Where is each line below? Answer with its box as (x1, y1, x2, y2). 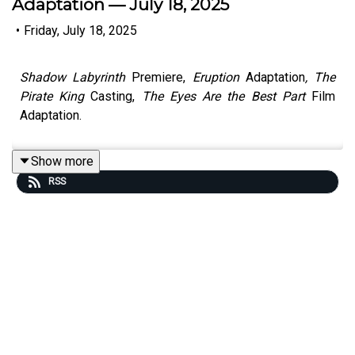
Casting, (84, 88, 142, 104)
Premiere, (132, 69, 193, 85)
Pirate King (20, 88, 85, 104)
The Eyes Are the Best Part (141, 88, 305, 104)
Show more (31, 153, 94, 169)
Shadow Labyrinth (20, 69, 132, 85)
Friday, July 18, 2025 (24, 22, 137, 38)
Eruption (192, 69, 246, 85)
